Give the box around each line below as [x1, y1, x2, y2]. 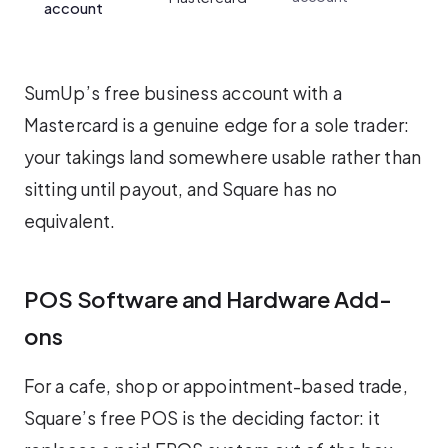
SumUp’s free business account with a [24, 81, 342, 104]
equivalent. [24, 209, 116, 232]
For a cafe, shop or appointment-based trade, [24, 375, 408, 398]
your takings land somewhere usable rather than [24, 145, 421, 168]
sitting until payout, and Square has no [24, 177, 338, 200]
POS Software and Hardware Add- [24, 284, 392, 313]
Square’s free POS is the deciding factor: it [24, 407, 380, 430]
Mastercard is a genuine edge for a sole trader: [24, 113, 409, 136]
